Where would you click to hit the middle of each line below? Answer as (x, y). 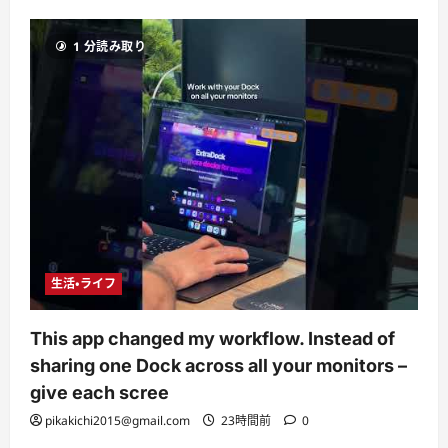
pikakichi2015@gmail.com (117, 420)
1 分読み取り (109, 46)
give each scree (99, 392)
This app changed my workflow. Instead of (212, 338)
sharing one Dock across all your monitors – (218, 365)
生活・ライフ (83, 283)
